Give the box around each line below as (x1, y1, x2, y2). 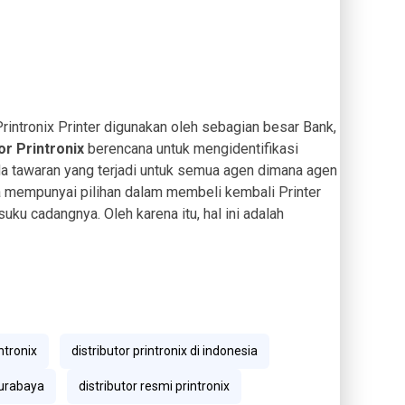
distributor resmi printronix (79, 379, 230, 394)
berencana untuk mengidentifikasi (84, 140, 298, 158)
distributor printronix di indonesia (71, 344, 258, 359)
